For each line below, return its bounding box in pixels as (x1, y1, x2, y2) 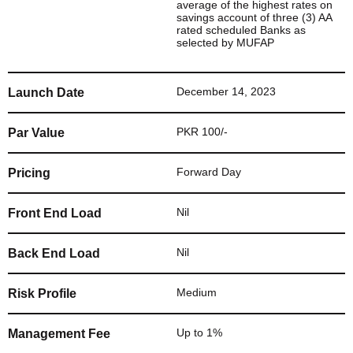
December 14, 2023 (176, 85, 276, 98)
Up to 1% (176, 326, 222, 340)
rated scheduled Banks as (176, 23, 306, 36)
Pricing (8, 166, 50, 180)
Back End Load (8, 247, 100, 261)
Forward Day (176, 165, 241, 179)
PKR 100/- (176, 125, 228, 139)
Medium (176, 286, 217, 299)
